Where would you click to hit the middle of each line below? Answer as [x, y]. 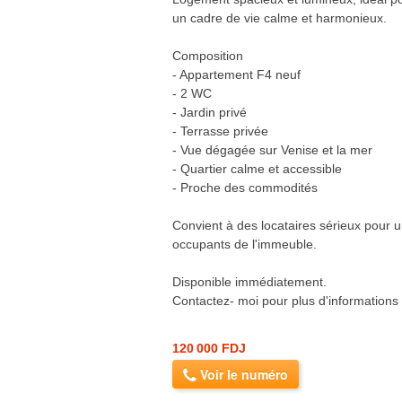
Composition [208, 55]
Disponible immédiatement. [249, 281]
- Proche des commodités [245, 187]
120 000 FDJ [209, 348]
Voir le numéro [242, 374]
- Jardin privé [210, 112]
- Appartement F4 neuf [236, 74]
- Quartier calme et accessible [257, 168]
